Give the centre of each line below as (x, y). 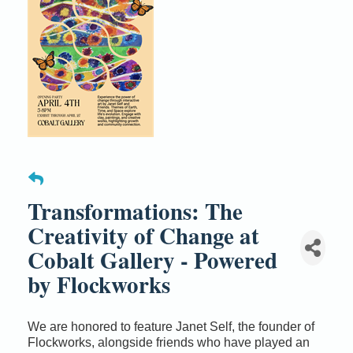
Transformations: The (135, 211)
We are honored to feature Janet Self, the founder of (171, 326)
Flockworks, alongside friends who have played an (169, 342)
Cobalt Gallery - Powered (152, 260)
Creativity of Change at (143, 235)
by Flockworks (99, 284)
